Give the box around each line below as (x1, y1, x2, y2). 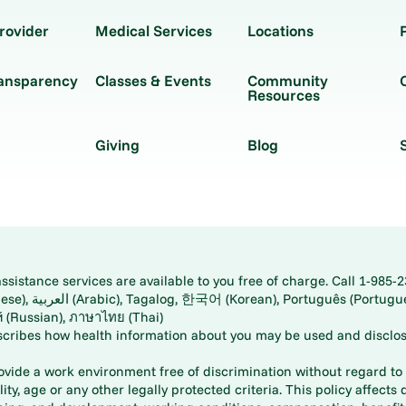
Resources (246, 84, 320, 104)
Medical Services (94, 21, 212, 40)
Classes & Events (94, 70, 211, 90)
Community (246, 70, 328, 90)
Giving (94, 134, 140, 154)
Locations (246, 21, 314, 40)
